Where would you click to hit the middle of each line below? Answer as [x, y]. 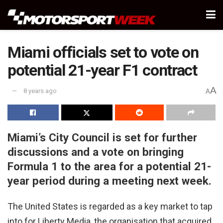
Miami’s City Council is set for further [102, 137]
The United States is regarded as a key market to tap [110, 207]
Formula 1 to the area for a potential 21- [109, 166]
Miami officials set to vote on [103, 52]
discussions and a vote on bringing [96, 152]
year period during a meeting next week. [110, 180]
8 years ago [40, 91]
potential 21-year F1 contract [102, 70]
